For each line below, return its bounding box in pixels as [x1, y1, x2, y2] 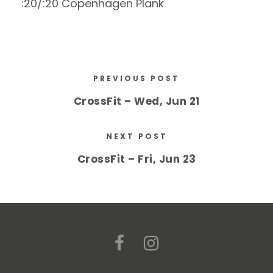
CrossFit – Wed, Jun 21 [73, 94, 200, 108]
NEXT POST [105, 131, 168, 141]
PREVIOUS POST [93, 73, 180, 83]
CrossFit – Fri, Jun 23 [77, 152, 196, 166]
